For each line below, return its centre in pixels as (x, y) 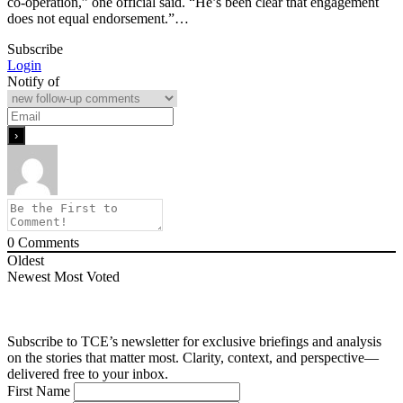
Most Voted (87, 277)
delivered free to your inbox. (88, 374)
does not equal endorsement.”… (98, 19)
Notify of (33, 82)
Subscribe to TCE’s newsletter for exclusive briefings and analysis (194, 342)
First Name (39, 391)
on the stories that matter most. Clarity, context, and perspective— (193, 358)
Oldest (26, 261)
